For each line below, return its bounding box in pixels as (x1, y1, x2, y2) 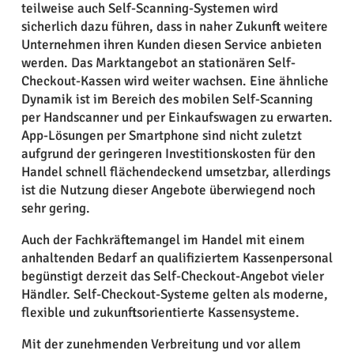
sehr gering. (21, 199, 90, 217)
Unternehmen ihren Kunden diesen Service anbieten (21, 36, 322, 53)
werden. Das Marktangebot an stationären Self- (21, 54, 296, 71)
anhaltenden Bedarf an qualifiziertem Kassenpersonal (21, 249, 333, 266)
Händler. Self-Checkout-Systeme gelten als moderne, (21, 285, 328, 303)
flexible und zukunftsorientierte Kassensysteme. (21, 303, 299, 321)
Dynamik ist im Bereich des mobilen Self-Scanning (21, 90, 313, 107)
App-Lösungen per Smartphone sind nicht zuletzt (21, 126, 302, 144)
